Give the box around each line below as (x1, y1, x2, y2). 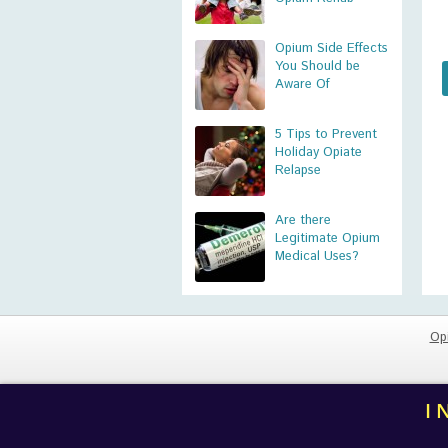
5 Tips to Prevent (275, 125, 377, 144)
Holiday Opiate (275, 143, 362, 162)
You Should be (275, 57, 360, 76)
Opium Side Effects (275, 39, 388, 58)
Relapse (275, 161, 321, 180)
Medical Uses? (275, 247, 359, 266)
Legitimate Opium (275, 229, 380, 248)
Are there (275, 211, 331, 230)
